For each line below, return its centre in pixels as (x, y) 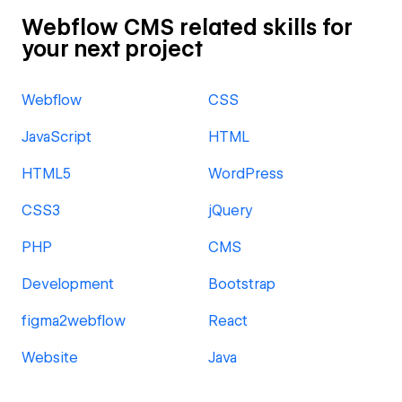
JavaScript (57, 137)
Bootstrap (242, 284)
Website (50, 358)
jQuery (231, 210)
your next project (112, 49)
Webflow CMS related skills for (187, 27)
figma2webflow (74, 321)
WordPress (246, 174)
